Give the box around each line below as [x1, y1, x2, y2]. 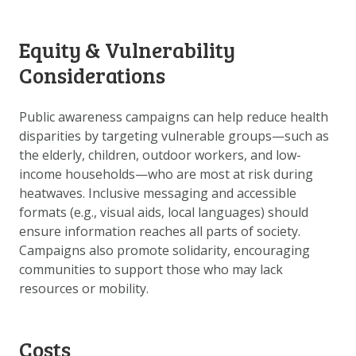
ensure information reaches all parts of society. [19, 222, 300, 241]
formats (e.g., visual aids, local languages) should [19, 203, 308, 222]
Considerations [19, 60, 165, 90]
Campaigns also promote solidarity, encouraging [19, 242, 310, 260]
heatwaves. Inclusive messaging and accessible [19, 184, 296, 203]
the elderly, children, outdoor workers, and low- [19, 146, 301, 164]
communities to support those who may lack [19, 261, 283, 279]
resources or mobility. [19, 280, 149, 298]
